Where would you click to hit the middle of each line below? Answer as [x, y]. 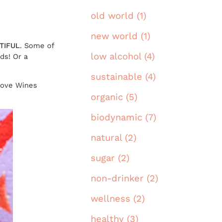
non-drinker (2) [124, 178]
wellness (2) [118, 199]
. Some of [37, 45]
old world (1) [118, 16]
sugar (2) [110, 158]
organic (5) [114, 97]
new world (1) [120, 36]
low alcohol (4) [123, 56]
